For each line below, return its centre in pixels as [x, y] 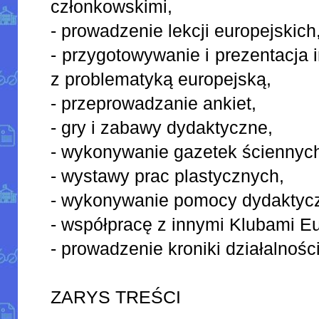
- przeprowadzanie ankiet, [154, 103]
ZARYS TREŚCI [116, 297]
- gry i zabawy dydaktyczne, [162, 127]
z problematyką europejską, [161, 79]
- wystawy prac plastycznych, [168, 176]
